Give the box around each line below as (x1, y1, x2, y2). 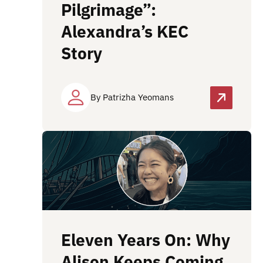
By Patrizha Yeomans (90, 92, 174, 103)
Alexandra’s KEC (61, 21, 188, 43)
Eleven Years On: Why (61, 229, 230, 251)
